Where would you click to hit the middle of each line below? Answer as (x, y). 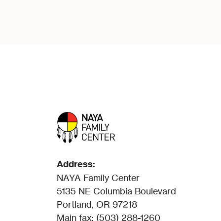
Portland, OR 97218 (97, 204)
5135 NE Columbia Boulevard (117, 191)
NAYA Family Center (98, 177)
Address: (76, 164)
